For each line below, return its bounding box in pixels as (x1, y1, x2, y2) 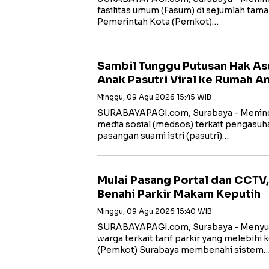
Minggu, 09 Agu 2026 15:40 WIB (97, 207, 212, 216)
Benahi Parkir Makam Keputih (97, 187, 261, 201)
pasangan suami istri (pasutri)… (97, 130, 229, 141)
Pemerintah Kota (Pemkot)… (97, 16, 219, 27)
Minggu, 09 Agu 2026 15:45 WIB (97, 92, 211, 101)
